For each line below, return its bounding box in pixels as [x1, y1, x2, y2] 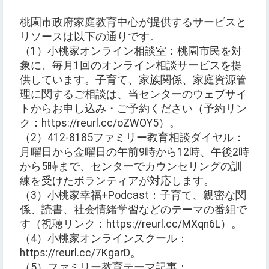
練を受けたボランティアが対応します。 [20, 175, 214, 187]
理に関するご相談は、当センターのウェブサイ [20, 88, 247, 101]
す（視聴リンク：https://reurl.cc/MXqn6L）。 [20, 218, 242, 231]
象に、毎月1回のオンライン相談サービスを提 [20, 59, 242, 72]
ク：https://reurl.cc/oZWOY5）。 [20, 117, 180, 130]
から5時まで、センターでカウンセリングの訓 [20, 160, 242, 173]
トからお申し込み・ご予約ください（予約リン [20, 103, 247, 115]
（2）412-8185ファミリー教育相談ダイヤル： [20, 131, 244, 144]
